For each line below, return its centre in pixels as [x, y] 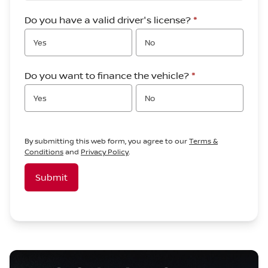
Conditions [44, 152]
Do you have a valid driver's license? [109, 20]
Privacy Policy [105, 152]
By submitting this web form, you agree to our [107, 141]
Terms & [203, 141]
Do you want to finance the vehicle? [108, 75]
